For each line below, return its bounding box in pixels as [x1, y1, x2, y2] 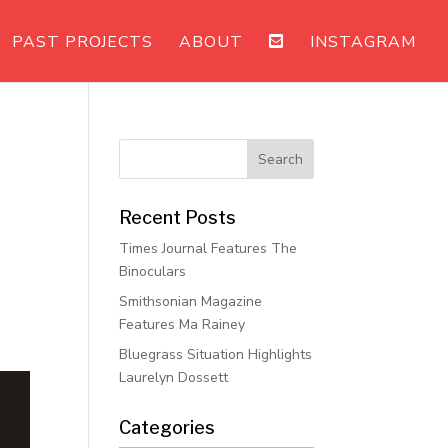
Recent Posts [119, 207, 237, 228]
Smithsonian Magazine [119, 292, 263, 311]
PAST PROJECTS [12, 31, 153, 53]
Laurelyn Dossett [119, 368, 229, 387]
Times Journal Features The [119, 239, 298, 258]
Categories [119, 417, 216, 438]
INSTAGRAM [310, 31, 416, 53]
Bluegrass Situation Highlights [119, 345, 313, 364]
